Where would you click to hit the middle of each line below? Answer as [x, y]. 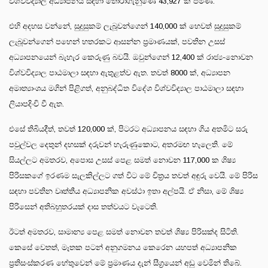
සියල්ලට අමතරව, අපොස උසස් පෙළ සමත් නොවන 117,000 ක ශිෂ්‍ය [122, 160]
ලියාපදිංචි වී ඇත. [36, 103]
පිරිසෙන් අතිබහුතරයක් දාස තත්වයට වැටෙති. [83, 206]
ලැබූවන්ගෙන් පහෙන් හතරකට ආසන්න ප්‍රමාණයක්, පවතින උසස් [117, 41]
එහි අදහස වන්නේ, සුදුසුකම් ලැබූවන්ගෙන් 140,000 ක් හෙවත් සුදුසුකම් [125, 26]
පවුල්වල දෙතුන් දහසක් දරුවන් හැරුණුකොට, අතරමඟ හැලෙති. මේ [121, 144]
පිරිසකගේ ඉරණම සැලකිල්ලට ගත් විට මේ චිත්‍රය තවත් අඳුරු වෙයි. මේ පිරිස [133, 175]
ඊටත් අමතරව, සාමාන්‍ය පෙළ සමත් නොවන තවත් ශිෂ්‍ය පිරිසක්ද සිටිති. [124, 232]
